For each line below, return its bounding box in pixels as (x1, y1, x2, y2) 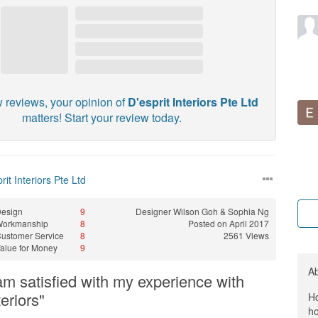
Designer (135, 205, 173, 217)
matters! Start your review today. (21, 109, 182, 126)
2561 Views (223, 229, 269, 241)
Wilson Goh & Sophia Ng (172, 205, 269, 217)
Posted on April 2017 (187, 217, 269, 229)
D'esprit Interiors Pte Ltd (128, 94, 259, 110)
